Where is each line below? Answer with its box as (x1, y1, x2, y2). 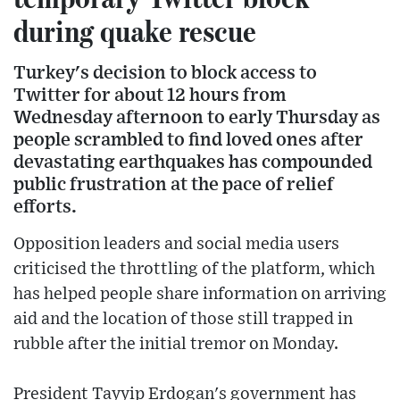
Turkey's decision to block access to (13, 62, 317, 82)
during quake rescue (13, 11, 256, 49)
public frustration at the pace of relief (13, 174, 334, 194)
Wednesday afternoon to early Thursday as (13, 107, 380, 127)
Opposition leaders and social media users (13, 235, 339, 253)
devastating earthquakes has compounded (13, 152, 372, 171)
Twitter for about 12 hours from (13, 85, 286, 104)
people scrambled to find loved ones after (13, 129, 363, 149)
